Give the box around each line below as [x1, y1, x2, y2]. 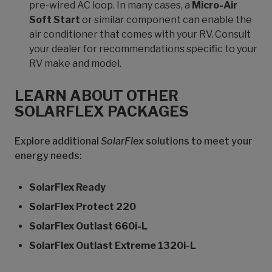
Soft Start [29, 14, 80, 25]
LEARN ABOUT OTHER [15, 87, 178, 104]
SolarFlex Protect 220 [29, 201, 136, 212]
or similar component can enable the [80, 14, 252, 25]
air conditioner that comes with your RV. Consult [29, 29, 251, 40]
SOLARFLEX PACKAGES [15, 103, 189, 120]
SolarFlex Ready [29, 182, 106, 193]
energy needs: [15, 150, 82, 161]
